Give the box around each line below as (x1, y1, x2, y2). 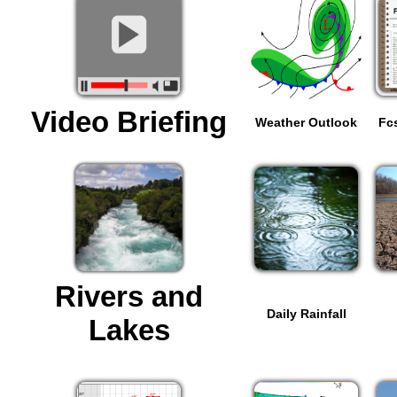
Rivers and (55, 279, 203, 313)
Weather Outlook (255, 114, 357, 129)
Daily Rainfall (266, 306, 346, 321)
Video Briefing (31, 105, 227, 138)
